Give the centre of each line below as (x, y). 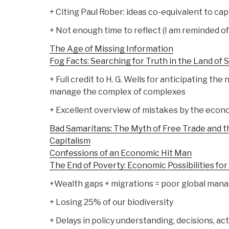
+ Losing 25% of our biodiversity (111, 202)
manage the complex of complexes (118, 92)
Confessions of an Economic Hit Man (121, 153)
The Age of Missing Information (111, 49)
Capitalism (70, 141)
